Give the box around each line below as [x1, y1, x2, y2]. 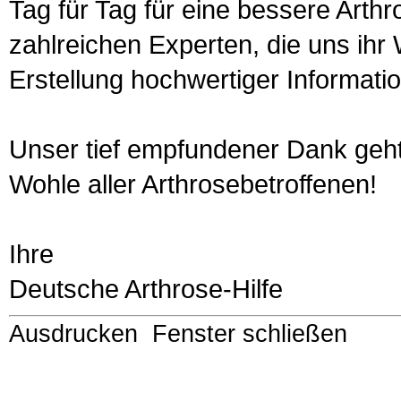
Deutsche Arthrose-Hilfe [9, 274, 283, 303]
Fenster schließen [152, 320, 347, 347]
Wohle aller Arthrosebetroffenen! [9, 169, 377, 199]
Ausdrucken [9, 320, 138, 347]
